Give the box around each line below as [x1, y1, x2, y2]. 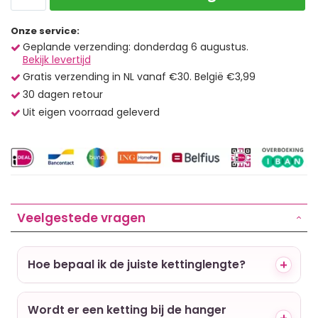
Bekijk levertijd [22, 52, 91, 67]
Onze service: [11, 23, 79, 38]
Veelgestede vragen [17, 209, 146, 226]
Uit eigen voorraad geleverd [22, 104, 160, 119]
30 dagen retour [22, 87, 103, 102]
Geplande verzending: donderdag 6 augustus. [22, 39, 248, 54]
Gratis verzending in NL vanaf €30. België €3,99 [22, 69, 256, 84]
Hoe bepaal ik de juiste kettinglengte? [28, 256, 246, 272]
